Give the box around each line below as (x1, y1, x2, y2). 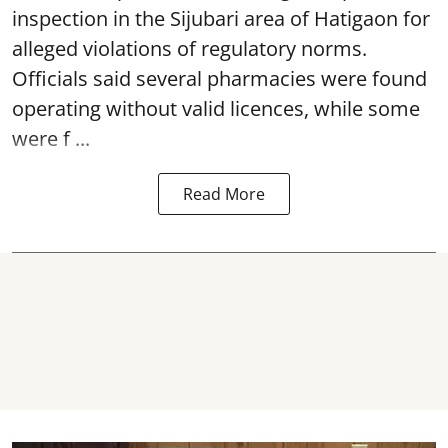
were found (321, 64, 427, 92)
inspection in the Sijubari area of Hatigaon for (12, 4, 430, 32)
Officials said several (12, 64, 207, 92)
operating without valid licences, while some (12, 94, 420, 122)
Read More (183, 182, 265, 205)
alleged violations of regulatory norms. (12, 34, 367, 62)
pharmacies (207, 64, 321, 92)
